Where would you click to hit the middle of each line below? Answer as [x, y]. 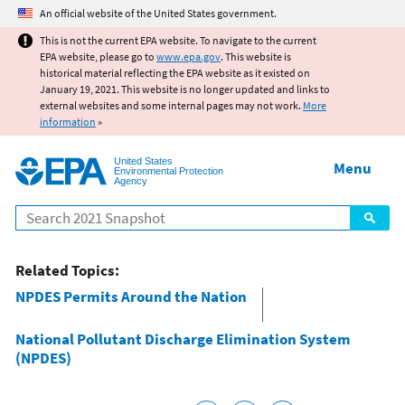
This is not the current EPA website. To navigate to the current [178, 40]
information [68, 122]
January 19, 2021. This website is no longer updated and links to [185, 89]
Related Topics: [67, 270]
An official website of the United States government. [158, 13]
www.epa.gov [188, 57]
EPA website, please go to [98, 57]
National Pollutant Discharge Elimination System [183, 339]
